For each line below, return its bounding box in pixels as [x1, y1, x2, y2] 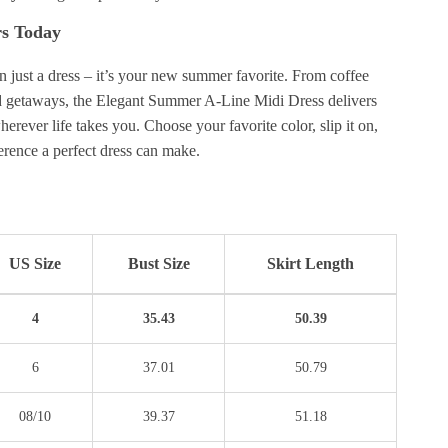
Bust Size [127, 255, 190, 272]
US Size [9, 255, 62, 272]
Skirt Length [267, 255, 355, 272]
